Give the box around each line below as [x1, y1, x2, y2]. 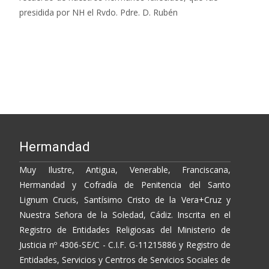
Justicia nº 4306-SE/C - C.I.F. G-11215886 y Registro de [19, 238, 231, 250]
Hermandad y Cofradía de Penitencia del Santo [19, 178, 231, 190]
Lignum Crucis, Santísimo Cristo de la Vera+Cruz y [19, 193, 231, 205]
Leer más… [19, 28, 67, 40]
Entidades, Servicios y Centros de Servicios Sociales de [19, 253, 231, 265]
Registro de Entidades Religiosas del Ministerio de [19, 223, 231, 235]
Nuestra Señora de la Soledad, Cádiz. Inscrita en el [19, 208, 231, 220]
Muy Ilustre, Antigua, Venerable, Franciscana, [19, 163, 231, 175]
